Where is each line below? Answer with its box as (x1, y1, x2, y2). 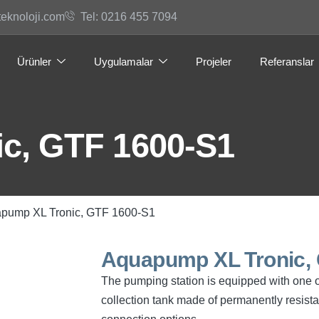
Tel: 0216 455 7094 (80, 11, 177, 23)
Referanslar (260, 55, 314, 68)
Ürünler (17, 55, 51, 68)
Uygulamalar (94, 55, 153, 68)
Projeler (196, 55, 231, 68)
